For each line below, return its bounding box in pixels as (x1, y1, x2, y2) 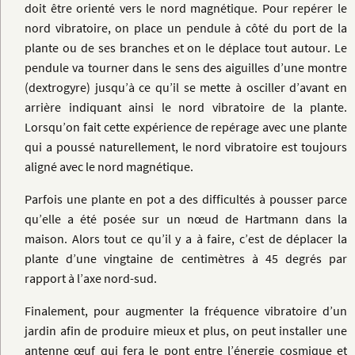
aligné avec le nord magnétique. (25, 158, 193, 174)
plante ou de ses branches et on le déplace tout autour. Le (25, 39, 347, 55)
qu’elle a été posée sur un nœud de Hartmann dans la (25, 210, 347, 227)
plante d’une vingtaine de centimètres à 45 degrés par (25, 250, 347, 266)
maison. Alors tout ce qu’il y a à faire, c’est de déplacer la (25, 230, 347, 246)
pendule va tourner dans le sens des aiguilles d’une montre (25, 59, 347, 75)
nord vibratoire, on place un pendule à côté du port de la (25, 19, 347, 36)
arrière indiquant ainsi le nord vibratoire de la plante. (25, 98, 347, 115)
